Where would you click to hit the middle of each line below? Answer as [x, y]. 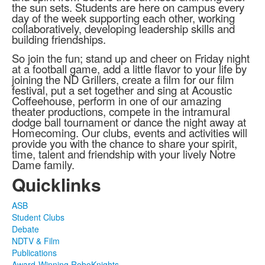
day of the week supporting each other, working [123, 18]
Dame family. [43, 165]
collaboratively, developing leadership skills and [123, 29]
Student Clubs [38, 217]
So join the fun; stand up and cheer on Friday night [131, 58]
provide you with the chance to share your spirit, [125, 143]
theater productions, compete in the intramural [121, 112]
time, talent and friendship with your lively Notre [124, 154]
